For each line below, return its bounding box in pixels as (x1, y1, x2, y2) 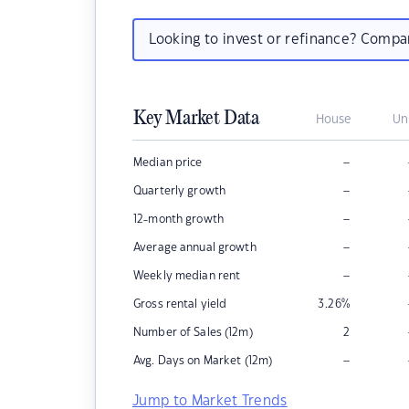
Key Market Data (133, 108, 259, 130)
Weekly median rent (133, 270, 241, 281)
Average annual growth (133, 242, 257, 253)
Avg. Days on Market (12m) (133, 355, 273, 366)
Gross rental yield (133, 299, 227, 309)
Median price (133, 157, 203, 168)
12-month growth (133, 214, 224, 225)
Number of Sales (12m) (133, 327, 253, 338)
